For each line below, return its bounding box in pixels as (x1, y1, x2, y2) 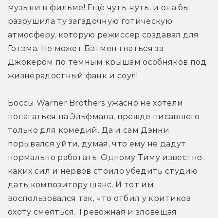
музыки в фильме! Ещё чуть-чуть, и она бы (8, 2, 190, 12)
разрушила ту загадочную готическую (8, 16, 172, 26)
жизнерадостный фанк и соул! (8, 71, 138, 80)
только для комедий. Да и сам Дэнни (8, 125, 169, 135)
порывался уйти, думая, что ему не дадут (8, 139, 186, 148)
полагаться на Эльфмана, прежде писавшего (8, 111, 200, 121)
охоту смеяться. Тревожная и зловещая (8, 207, 177, 217)
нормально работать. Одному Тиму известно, (8, 152, 204, 162)
